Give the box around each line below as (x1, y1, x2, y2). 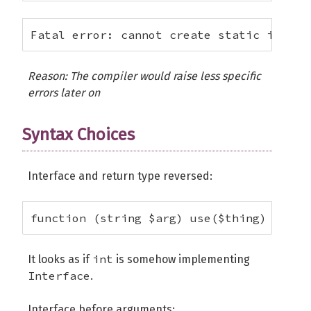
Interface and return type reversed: (28, 169, 212, 183)
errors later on (28, 86, 100, 99)
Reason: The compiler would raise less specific (28, 69, 261, 83)
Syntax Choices (22, 125, 135, 144)
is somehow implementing (113, 253, 250, 266)
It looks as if (28, 253, 92, 266)
